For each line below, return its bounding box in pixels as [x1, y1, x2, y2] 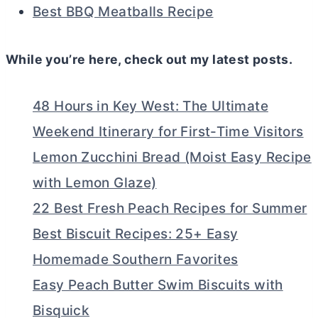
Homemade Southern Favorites [33, 251, 238, 268]
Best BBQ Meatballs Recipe [33, 3, 214, 20]
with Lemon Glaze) [33, 174, 157, 191]
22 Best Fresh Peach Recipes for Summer [33, 199, 307, 216]
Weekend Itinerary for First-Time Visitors [33, 123, 304, 140]
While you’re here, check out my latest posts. [6, 51, 293, 67]
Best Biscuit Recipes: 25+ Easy [33, 225, 238, 242]
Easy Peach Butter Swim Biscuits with [33, 276, 283, 293]
